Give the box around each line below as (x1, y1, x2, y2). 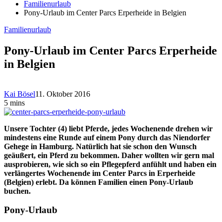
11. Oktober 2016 (35, 89, 90, 98)
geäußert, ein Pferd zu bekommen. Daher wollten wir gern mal (4, 151, 214, 160)
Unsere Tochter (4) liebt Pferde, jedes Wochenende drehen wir (4, 124, 213, 133)
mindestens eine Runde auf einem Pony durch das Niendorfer (4, 133, 210, 142)
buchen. (4, 186, 31, 195)
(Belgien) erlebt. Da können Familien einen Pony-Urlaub (4, 177, 193, 186)
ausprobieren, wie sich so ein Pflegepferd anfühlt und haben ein (4, 160, 217, 168)
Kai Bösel (4, 89, 35, 98)
